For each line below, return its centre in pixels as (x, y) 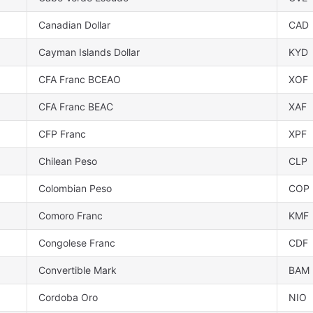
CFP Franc (62, 134)
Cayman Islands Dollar (89, 52)
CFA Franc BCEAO (80, 80)
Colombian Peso (75, 189)
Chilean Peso (68, 161)
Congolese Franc (77, 243)
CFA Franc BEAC (76, 107)
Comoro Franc (71, 216)
